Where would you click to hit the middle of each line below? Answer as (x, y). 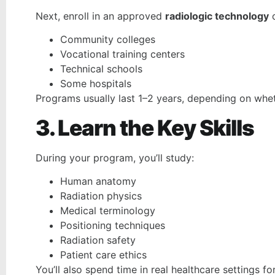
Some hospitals (96, 84)
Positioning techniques (113, 226)
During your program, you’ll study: (115, 157)
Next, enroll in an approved (100, 16)
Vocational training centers (122, 54)
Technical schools (101, 69)
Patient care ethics (103, 255)
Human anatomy (98, 181)
